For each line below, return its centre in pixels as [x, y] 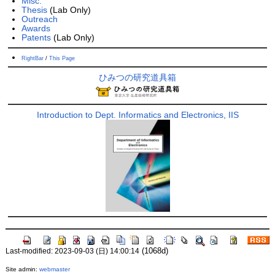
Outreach [39, 19]
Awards [36, 29]
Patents [36, 38]
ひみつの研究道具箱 [137, 78]
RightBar [32, 58]
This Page [62, 58]
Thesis [34, 10]
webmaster [54, 269]
